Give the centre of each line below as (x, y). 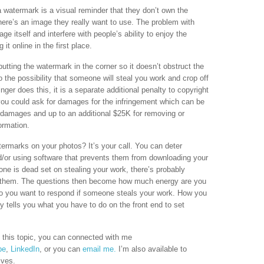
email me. (99, 249)
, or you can (61, 249)
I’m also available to (151, 249)
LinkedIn (25, 249)
